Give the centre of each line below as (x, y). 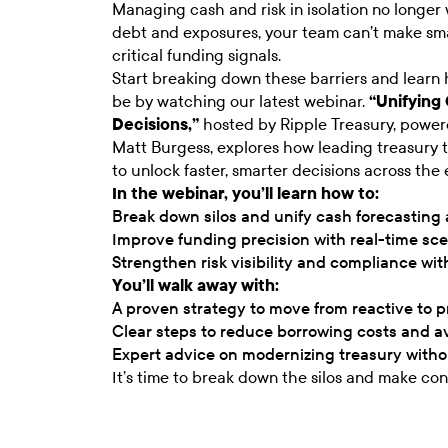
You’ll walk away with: (195, 285)
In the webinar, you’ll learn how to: (245, 193)
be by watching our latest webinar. (240, 101)
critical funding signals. (196, 55)
